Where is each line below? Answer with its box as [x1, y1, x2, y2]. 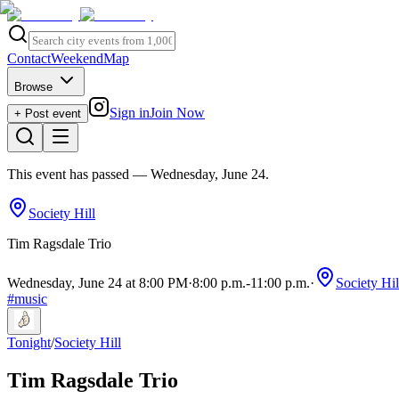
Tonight [7, 335, 51, 350]
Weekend [51, 51, 103, 66]
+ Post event [14, 107, 81, 120]
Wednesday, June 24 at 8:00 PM [7, 275, 188, 290]
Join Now [150, 105, 205, 120]
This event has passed [7, 167, 129, 182]
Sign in [110, 105, 150, 120]
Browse [14, 80, 56, 94]
